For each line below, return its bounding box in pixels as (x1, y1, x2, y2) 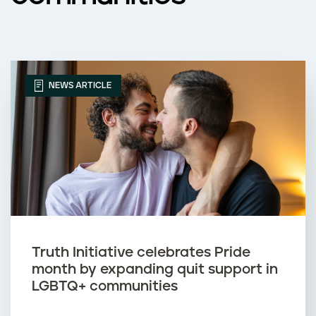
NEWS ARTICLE (47, 80, 111, 90)
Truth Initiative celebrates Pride (32, 245, 250, 260)
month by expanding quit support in (32, 262, 278, 276)
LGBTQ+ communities (32, 279, 178, 293)
